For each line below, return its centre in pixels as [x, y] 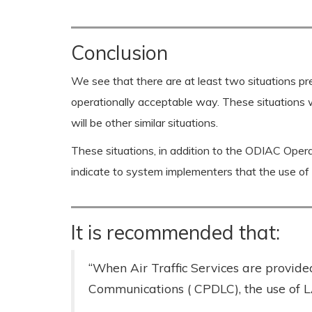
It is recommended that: [175, 232]
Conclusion [119, 53]
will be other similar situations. [145, 123]
